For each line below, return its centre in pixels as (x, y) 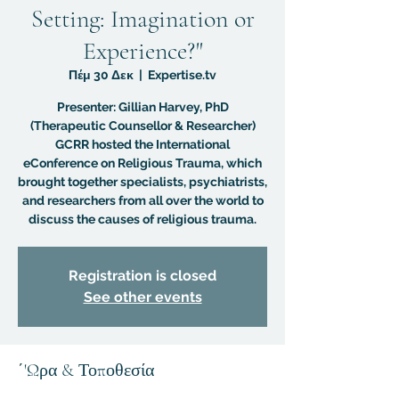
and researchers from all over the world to (142, 200)
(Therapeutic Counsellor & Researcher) (142, 126)
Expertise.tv (182, 75)
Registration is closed (142, 276)
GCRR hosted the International (142, 144)
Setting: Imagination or (142, 19)
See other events (142, 297)
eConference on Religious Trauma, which (142, 163)
